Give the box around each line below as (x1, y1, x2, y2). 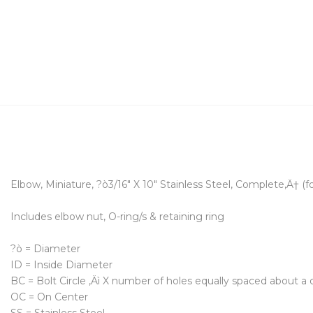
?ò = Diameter (10, 242, 80, 256)
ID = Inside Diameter (10, 259, 112, 272)
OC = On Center (10, 291, 88, 304)
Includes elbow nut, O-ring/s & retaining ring (10, 210, 224, 224)
